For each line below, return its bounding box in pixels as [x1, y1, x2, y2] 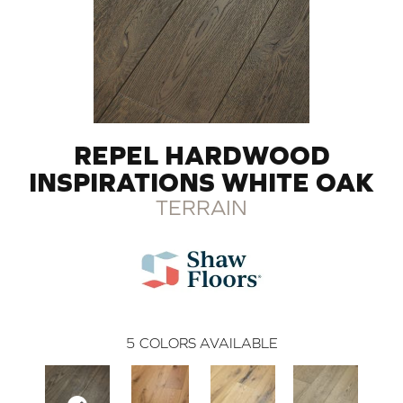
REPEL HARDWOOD [73, 139, 330, 170]
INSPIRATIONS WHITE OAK [29, 166, 374, 197]
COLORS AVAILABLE [139, 334, 278, 351]
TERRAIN [156, 194, 247, 219]
